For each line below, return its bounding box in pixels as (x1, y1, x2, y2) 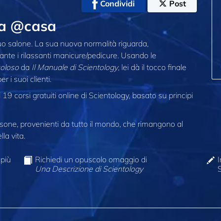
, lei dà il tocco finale (118, 62, 186, 72)
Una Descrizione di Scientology (35, 164, 144, 174)
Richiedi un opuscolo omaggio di (35, 154, 147, 165)
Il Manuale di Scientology (32, 62, 118, 72)
